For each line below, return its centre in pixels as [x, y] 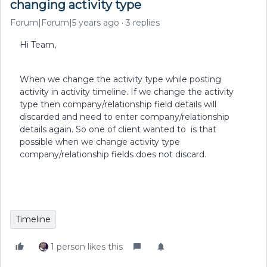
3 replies [143, 23]
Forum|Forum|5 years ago [65, 23]
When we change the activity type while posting [120, 79]
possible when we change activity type [100, 142]
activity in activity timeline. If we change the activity [127, 92]
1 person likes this [87, 247]
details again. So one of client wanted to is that [118, 129]
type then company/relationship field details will [118, 104]
